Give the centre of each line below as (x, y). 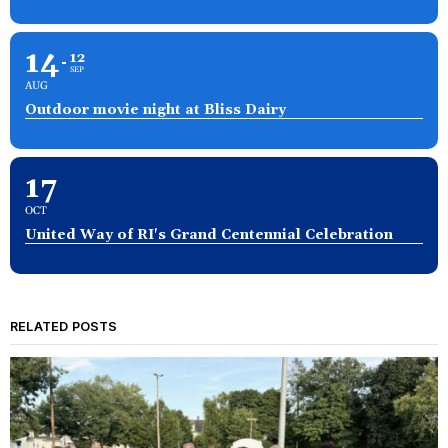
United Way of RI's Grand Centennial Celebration (209, 234)
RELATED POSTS (64, 326)
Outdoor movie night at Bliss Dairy (155, 109)
